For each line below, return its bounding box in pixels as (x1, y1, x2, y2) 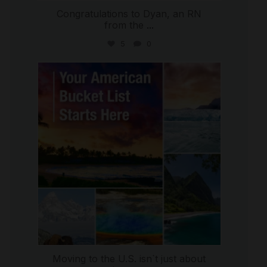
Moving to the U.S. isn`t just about (52, 253, 206, 265)
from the (104, 19, 144, 32)
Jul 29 (123, 76, 145, 85)
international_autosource (86, 67, 172, 76)
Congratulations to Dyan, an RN (57, 8, 201, 20)
